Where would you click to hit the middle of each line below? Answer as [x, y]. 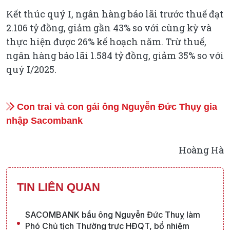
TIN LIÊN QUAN [59, 187]
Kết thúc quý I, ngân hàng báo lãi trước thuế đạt [115, 14]
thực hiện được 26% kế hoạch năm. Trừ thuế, [106, 41]
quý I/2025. [31, 69]
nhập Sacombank [44, 120]
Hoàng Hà [201, 150]
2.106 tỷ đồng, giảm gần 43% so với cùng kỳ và [109, 27]
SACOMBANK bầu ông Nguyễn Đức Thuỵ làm [113, 214]
